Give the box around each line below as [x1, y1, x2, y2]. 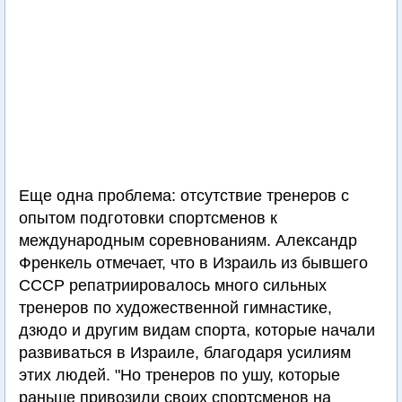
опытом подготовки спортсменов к [19, 209, 277, 228]
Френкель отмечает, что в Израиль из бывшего [19, 254, 368, 273]
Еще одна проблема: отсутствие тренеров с [19, 187, 349, 205]
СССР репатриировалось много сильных [19, 276, 327, 295]
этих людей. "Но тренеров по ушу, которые [19, 366, 340, 385]
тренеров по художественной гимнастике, [19, 299, 332, 318]
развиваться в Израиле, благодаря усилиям [19, 344, 351, 363]
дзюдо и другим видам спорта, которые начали [19, 321, 375, 340]
